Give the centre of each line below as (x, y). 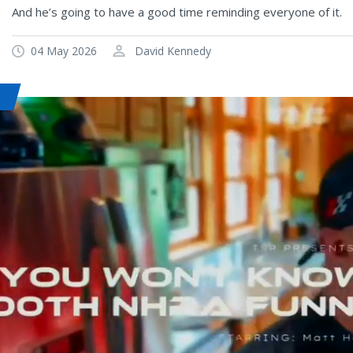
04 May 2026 (64, 51)
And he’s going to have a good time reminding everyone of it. (177, 12)
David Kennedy (171, 51)
